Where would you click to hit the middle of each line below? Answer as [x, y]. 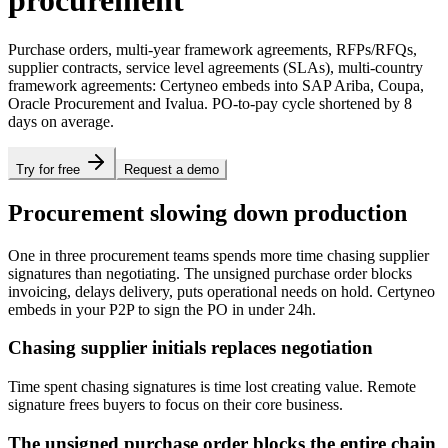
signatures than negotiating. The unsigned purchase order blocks [210, 273]
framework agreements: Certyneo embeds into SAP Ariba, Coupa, [216, 85]
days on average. [61, 121]
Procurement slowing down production [207, 212]
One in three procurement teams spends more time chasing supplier [218, 255]
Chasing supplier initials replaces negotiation [190, 348]
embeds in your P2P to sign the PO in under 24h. [162, 309]
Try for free [48, 169]
